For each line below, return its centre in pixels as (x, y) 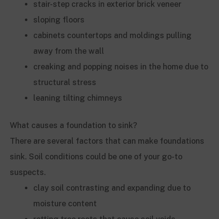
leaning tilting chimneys (78, 98)
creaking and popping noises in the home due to (121, 66)
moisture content (65, 203)
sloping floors (59, 20)
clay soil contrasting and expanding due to (112, 188)
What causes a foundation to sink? (74, 125)
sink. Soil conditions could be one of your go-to (96, 156)
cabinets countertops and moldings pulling (112, 35)
